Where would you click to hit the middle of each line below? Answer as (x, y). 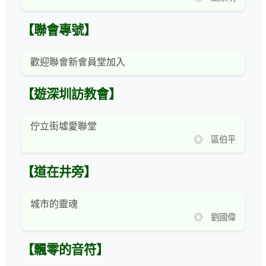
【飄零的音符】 (65, 250)
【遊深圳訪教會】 (71, 95)
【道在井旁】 (59, 172)
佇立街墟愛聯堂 (64, 126)
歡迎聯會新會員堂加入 (78, 62)
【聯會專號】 (59, 31)
